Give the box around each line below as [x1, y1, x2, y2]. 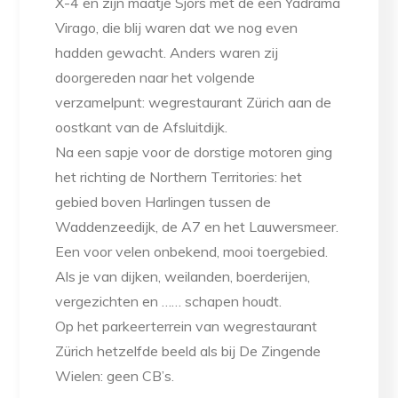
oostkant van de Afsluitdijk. [55, 118, 228, 137]
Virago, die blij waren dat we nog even [55, 19, 298, 37]
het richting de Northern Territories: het [55, 168, 303, 187]
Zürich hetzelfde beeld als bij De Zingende [55, 342, 322, 361]
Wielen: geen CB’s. [55, 367, 175, 386]
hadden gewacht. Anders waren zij [55, 44, 279, 62]
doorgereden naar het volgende [55, 68, 256, 87]
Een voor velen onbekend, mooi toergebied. [55, 243, 329, 261]
